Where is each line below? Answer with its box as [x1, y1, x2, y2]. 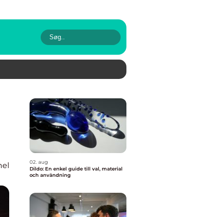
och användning [30, 172, 71, 178]
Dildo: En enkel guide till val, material [30, 166, 123, 172]
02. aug [30, 159, 48, 165]
